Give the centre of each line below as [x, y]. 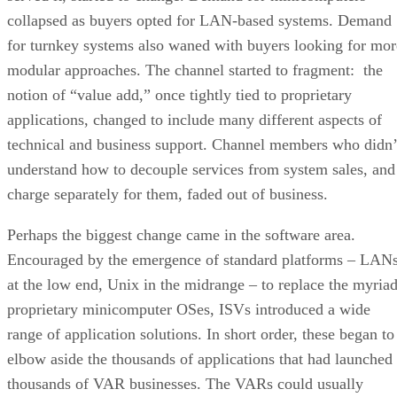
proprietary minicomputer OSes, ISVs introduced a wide [189, 309]
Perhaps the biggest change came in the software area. [183, 234]
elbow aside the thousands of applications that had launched [200, 358]
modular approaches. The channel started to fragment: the [195, 70]
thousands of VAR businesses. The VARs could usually [185, 383]
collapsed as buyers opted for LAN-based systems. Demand [199, 20]
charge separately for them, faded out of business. [167, 194]
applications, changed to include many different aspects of [195, 119]
